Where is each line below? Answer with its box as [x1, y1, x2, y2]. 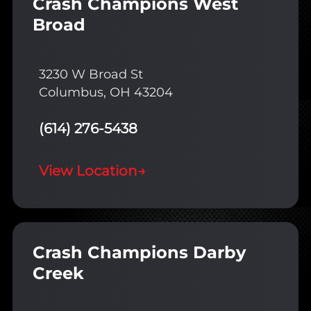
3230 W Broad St [39, 67, 143, 83]
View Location [39, 162, 137, 180]
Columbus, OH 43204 [39, 85, 173, 101]
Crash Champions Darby [33, 242, 246, 263]
